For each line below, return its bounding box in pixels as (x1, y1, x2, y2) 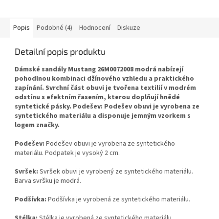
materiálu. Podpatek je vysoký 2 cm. (15, 148, 120, 158)
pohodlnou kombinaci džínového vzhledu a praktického (15, 74, 194, 84)
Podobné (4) (37, 23, 72, 33)
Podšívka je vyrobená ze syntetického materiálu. (46, 195, 190, 205)
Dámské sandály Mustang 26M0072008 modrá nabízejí (15, 65, 183, 75)
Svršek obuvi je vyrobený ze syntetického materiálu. (38, 167, 193, 177)
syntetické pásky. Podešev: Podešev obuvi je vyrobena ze (15, 102, 199, 112)
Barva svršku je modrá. (15, 176, 81, 186)
